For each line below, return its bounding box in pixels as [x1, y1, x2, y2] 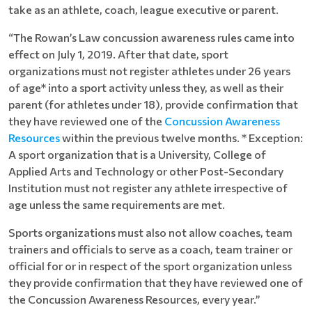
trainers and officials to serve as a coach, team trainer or [8, 242, 292, 256]
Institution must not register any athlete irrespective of [8, 180, 288, 194]
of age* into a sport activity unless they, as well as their [8, 80, 283, 94]
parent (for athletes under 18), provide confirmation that [8, 97, 298, 111]
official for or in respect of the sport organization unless [8, 258, 292, 272]
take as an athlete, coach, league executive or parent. [8, 2, 279, 16]
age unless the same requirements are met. [8, 197, 225, 211]
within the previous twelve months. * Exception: [60, 130, 303, 144]
